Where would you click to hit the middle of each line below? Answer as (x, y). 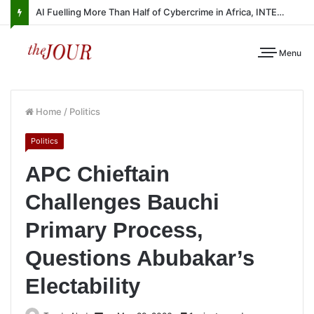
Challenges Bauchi (122, 202)
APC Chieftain (97, 174)
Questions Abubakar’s (140, 258)
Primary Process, (114, 230)
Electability (83, 286)
